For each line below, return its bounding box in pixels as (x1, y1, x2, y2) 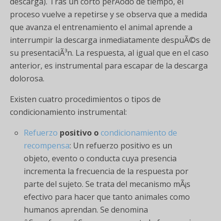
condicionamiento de (101, 127, 178, 138)
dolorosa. (10, 73, 44, 84)
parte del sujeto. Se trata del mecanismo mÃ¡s (24, 179, 191, 189)
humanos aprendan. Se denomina (24, 204, 148, 215)
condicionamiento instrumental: (10, 107, 127, 117)
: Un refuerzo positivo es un (70, 140, 173, 151)
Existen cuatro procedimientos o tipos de (10, 94, 161, 105)
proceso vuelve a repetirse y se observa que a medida (10, 9, 207, 20)
